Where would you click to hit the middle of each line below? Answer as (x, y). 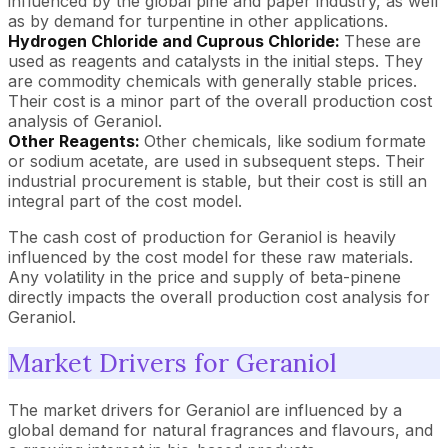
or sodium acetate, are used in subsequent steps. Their (216, 160)
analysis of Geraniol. (85, 120)
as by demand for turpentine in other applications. (198, 20)
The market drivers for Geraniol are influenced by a (205, 410)
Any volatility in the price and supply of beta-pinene (204, 276)
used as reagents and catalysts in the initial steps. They (215, 60)
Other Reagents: (76, 140)
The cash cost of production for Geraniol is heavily (202, 236)
